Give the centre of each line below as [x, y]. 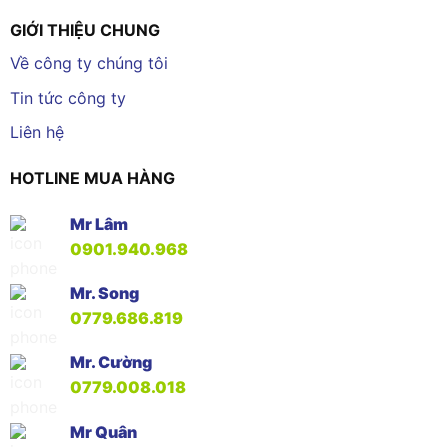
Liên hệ [36, 132]
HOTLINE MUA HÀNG [92, 178]
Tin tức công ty [67, 97]
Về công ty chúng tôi [88, 63]
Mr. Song [104, 293]
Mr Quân [103, 431]
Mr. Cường [110, 362]
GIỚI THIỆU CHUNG [84, 30]
